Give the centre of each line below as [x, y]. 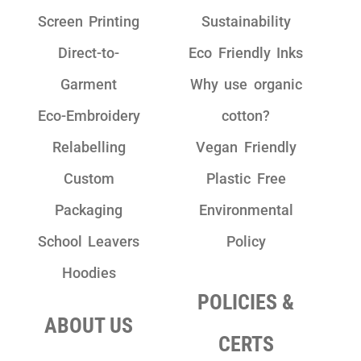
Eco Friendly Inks [246, 53]
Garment [89, 85]
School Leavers [89, 242]
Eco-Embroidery [89, 116]
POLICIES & [246, 303]
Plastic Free [246, 179]
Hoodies [89, 273]
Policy [246, 242]
